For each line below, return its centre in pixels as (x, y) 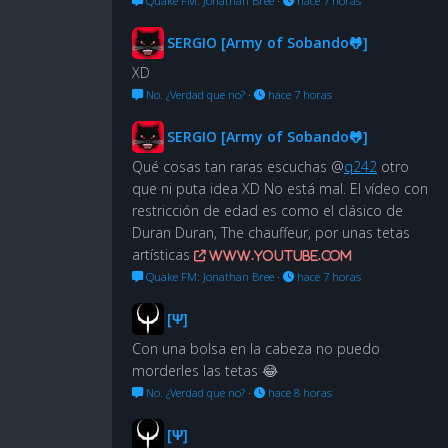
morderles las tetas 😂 (205, 370)
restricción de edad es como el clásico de (267, 210)
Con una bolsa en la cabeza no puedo (256, 348)
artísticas (163, 254)
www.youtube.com (279, 255)
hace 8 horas (298, 392)
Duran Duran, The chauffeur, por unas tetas (271, 232)
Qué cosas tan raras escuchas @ (238, 166)
